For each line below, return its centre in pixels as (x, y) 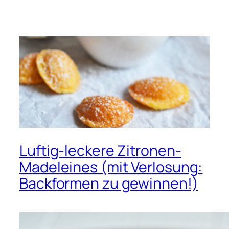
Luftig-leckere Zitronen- (100, 151)
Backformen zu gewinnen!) (109, 184)
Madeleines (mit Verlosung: (111, 167)
